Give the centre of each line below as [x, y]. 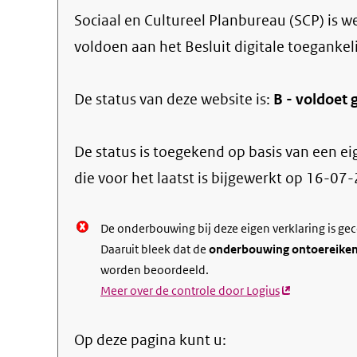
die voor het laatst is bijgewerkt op [190, 178]
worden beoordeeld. [155, 270]
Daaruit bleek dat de [155, 249]
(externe [302, 290]
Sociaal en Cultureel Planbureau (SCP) [199, 20]
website [227, 99]
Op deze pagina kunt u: [150, 340]
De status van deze [137, 99]
